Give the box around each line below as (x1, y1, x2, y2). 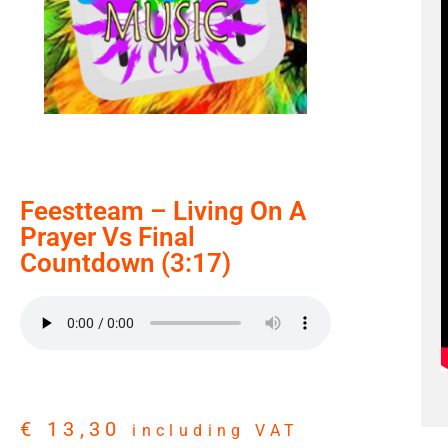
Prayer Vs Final (20, 222, 195, 252)
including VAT (132, 421, 300, 440)
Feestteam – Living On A (20, 196, 306, 226)
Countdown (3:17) (20, 248, 231, 278)
